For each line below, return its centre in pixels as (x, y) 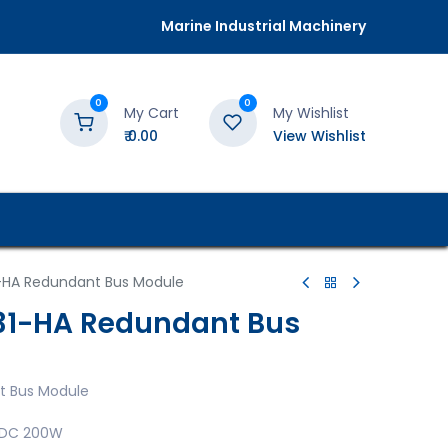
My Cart (151, 112)
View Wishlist (319, 135)
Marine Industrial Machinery (263, 26)
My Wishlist (310, 112)
